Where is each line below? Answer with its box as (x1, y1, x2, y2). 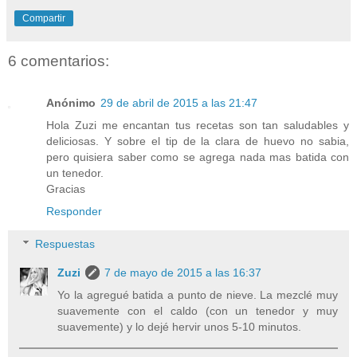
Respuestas (35, 237, 96, 251)
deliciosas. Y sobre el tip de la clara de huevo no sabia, (46, 134, 349, 147)
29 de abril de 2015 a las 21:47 (100, 96, 257, 109)
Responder (46, 204, 102, 218)
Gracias (46, 182, 85, 195)
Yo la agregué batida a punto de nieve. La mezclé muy (57, 288, 338, 302)
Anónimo (46, 96, 96, 109)
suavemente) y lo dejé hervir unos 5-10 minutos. (57, 320, 302, 334)
